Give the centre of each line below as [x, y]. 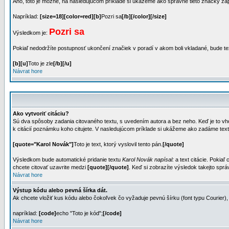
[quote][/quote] [108, 167]
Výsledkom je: [31, 33]
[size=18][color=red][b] [71, 16]
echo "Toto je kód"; [79, 213]
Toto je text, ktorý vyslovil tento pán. [118, 144]
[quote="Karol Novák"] [43, 144]
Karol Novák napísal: [148, 159]
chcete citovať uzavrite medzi [50, 167]
